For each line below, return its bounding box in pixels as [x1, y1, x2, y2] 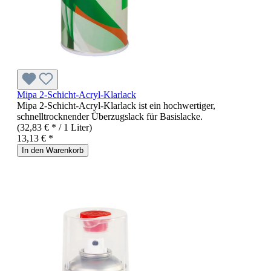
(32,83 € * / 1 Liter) [17, 122, 92, 133]
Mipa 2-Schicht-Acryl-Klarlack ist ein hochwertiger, [17, 100, 215, 111]
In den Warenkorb [22, 146, 83, 155]
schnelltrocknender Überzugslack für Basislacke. [17, 111, 203, 122]
